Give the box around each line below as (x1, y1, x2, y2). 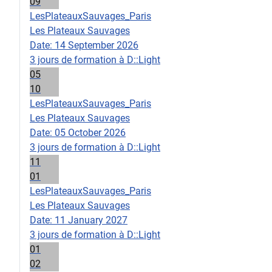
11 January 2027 (55, 214, 127, 226)
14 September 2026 (55, 39, 138, 52)
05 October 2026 (55, 127, 126, 139)
